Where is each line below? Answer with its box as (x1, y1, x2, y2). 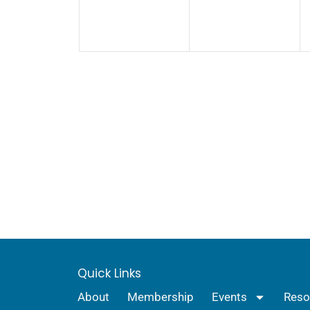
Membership (127, 290, 194, 304)
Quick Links (77, 265, 141, 282)
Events (212, 290, 247, 304)
